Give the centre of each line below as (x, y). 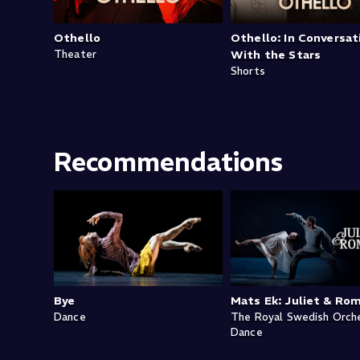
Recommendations (169, 163)
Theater (76, 55)
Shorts (248, 72)
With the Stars (276, 55)
